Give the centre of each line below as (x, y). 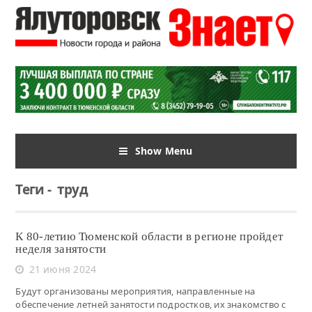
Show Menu (164, 150)
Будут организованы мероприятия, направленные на (135, 291)
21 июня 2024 (63, 269)
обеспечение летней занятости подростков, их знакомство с (151, 304)
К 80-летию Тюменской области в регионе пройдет (149, 236)
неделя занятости (61, 249)
